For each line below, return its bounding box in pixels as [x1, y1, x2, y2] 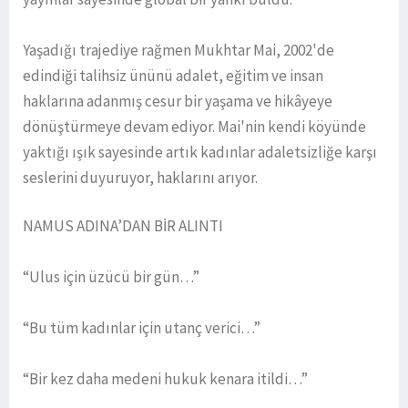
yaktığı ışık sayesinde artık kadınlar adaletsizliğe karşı [23, 142, 377, 163]
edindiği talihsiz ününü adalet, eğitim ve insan [23, 66, 323, 87]
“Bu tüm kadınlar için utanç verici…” [23, 318, 260, 339]
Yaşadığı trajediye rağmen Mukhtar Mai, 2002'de [23, 40, 334, 61]
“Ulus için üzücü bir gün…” [23, 267, 199, 288]
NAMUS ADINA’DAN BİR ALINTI [23, 216, 223, 237]
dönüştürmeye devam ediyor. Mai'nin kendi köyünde [23, 117, 366, 138]
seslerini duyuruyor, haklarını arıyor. [23, 168, 258, 189]
